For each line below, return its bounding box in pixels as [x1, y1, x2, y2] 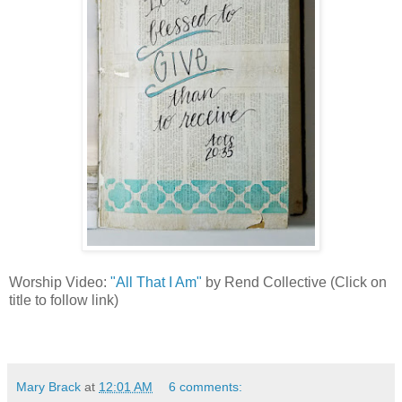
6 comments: [169, 379, 243, 394]
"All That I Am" [110, 274, 202, 290]
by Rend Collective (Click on [202, 274, 387, 290]
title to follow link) [9, 292, 118, 308]
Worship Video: [9, 274, 110, 290]
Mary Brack [16, 379, 81, 394]
